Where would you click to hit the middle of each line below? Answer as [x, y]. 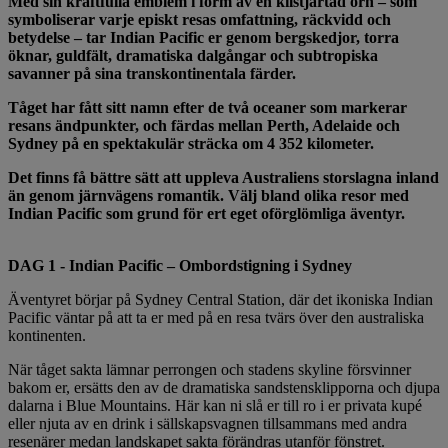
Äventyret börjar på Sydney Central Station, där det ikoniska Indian [220, 299]
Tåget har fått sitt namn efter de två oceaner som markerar [207, 107]
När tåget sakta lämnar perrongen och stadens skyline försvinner [209, 369]
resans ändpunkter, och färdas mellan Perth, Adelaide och [204, 125]
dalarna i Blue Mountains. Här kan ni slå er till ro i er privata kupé [215, 405]
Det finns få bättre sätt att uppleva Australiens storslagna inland [223, 177]
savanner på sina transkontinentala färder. [152, 73]
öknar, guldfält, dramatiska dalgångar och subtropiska [193, 55]
